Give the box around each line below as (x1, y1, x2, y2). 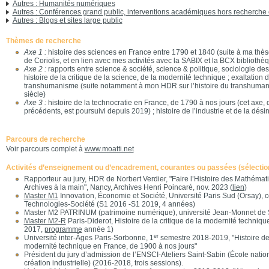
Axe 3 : (23, 98, 46, 107)
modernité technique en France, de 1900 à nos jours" (23, 242, 197, 250)
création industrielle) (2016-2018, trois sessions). (23, 259, 183, 267)
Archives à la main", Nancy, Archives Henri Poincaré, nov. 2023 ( (23, 183, 232, 192)
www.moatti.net (84, 145, 134, 153)
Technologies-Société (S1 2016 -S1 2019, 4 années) (23, 200, 195, 208)
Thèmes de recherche (5, 37, 81, 45)
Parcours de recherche (5, 135, 85, 144)
